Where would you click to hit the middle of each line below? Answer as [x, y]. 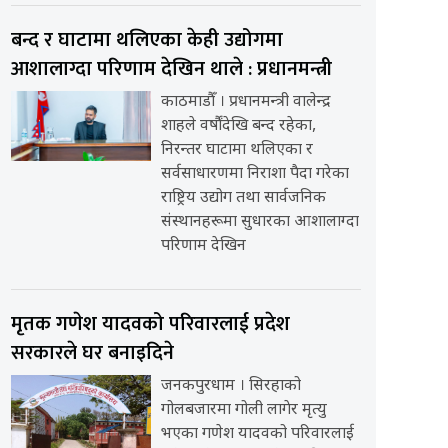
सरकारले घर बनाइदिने [92, 353]
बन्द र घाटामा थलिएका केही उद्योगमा [146, 40]
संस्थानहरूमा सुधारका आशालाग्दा [259, 223]
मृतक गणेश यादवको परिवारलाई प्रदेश [150, 324]
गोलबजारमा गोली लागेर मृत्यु [243, 411]
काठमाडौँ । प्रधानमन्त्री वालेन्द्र [245, 103]
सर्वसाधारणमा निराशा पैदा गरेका [254, 175]
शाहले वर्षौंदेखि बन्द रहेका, [238, 127]
